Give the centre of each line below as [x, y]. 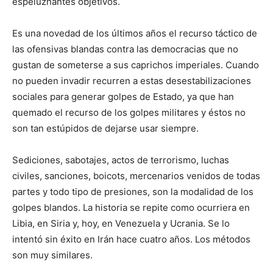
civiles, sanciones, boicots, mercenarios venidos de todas [136, 176]
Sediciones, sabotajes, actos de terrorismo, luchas [121, 160]
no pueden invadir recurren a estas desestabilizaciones [132, 81]
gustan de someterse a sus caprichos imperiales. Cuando [136, 65]
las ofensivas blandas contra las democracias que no [125, 49]
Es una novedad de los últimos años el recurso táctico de [135, 34]
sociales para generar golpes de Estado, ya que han [123, 97]
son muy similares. [52, 255]
